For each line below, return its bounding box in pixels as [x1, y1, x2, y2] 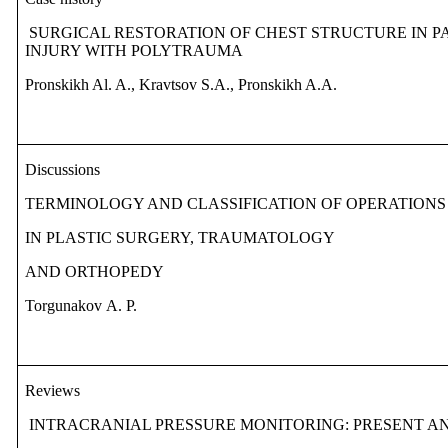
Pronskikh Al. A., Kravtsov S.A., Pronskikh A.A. [25, 76, 338, 94]
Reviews [25, 382, 81, 400]
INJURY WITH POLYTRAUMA [25, 42, 244, 60]
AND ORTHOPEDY [25, 263, 165, 281]
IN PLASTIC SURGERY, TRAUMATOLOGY [25, 229, 336, 247]
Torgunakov [25, 297, 107, 315]
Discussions [25, 161, 101, 179]
